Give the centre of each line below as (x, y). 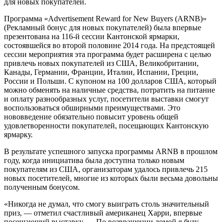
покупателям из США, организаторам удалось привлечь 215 (106, 169)
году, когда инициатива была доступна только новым (94, 161)
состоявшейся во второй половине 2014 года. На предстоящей (110, 46)
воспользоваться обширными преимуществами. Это (92, 108)
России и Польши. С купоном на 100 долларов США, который (110, 81)
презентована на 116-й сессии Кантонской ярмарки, (92, 37)
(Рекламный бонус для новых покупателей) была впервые (103, 28)
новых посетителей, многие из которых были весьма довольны (111, 178)
